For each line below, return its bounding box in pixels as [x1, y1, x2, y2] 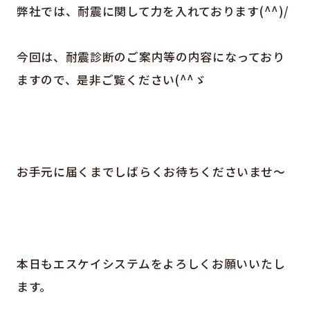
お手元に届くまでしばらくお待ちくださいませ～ [16, 163, 286, 181]
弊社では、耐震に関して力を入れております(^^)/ [16, 2, 289, 19]
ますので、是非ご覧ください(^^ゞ [16, 71, 207, 89]
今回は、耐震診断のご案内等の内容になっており [16, 48, 285, 66]
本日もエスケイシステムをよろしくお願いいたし [16, 255, 286, 272]
